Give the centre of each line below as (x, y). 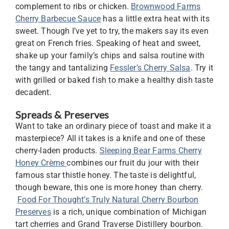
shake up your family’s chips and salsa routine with (110, 55)
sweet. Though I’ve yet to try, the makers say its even (112, 31)
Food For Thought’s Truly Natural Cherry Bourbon (108, 200)
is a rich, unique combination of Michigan (129, 212)
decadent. (33, 92)
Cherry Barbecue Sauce (58, 19)
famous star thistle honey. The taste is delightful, (106, 175)
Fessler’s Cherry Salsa (150, 68)
